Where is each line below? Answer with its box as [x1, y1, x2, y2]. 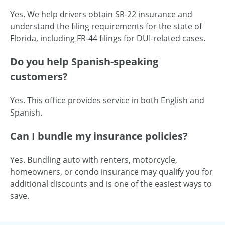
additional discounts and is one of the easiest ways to [10, 178, 212, 190]
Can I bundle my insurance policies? [10, 129, 188, 143]
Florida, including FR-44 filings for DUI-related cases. [10, 33, 205, 44]
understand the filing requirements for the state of [10, 21, 202, 32]
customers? [10, 70, 68, 84]
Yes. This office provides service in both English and [10, 95, 204, 106]
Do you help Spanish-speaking [10, 55, 158, 69]
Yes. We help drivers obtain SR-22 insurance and [10, 9, 192, 20]
